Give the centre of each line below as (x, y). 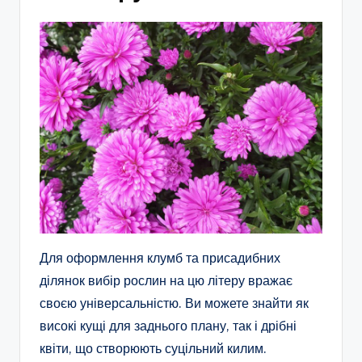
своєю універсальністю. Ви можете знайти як (174, 303)
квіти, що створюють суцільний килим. (153, 349)
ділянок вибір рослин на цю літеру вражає (166, 281)
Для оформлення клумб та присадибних (160, 258)
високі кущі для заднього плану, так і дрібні (168, 326)
